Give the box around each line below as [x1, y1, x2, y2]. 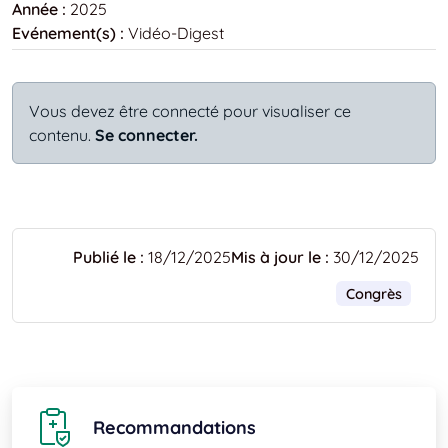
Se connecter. [95, 124, 198, 145]
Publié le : [73, 246, 144, 267]
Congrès [345, 284, 402, 303]
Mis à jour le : [231, 246, 329, 267]
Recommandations [93, 416, 256, 440]
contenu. [29, 124, 91, 145]
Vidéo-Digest [128, 22, 224, 43]
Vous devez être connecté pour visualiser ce [29, 100, 351, 121]
